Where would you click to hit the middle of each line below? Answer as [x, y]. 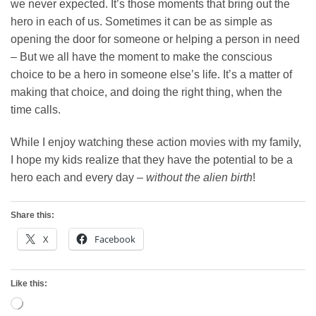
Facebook [115, 239]
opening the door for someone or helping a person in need [155, 39]
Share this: [32, 215]
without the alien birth [199, 177]
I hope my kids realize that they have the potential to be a [152, 159]
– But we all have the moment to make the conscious [141, 56]
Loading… [43, 302]
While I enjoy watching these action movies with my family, [156, 142]
